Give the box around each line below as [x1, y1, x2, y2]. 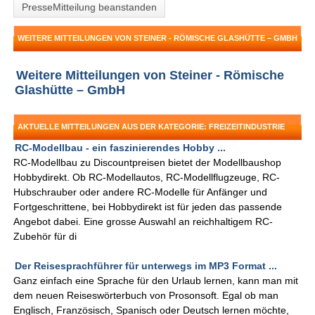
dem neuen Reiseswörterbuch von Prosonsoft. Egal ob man [13, 290, 279, 302]
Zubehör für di [13, 231, 77, 243]
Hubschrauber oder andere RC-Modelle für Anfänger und [13, 186, 268, 198]
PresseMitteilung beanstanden [22, 1, 157, 13]
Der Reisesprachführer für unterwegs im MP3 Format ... [15, 260, 278, 272]
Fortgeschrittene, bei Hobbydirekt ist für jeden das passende [13, 201, 283, 213]
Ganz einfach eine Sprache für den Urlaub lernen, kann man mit [13, 275, 299, 287]
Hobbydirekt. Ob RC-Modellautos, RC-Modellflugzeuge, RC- [13, 172, 281, 184]
